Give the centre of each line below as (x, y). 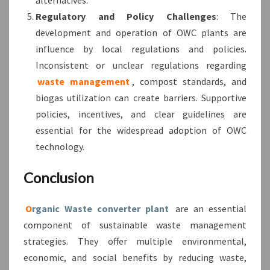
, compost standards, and (189, 81)
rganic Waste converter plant (100, 208)
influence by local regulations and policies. (141, 49)
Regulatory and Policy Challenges (126, 16)
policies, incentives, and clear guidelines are (141, 114)
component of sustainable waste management (135, 224)
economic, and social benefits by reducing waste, (135, 257)
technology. (60, 146)
